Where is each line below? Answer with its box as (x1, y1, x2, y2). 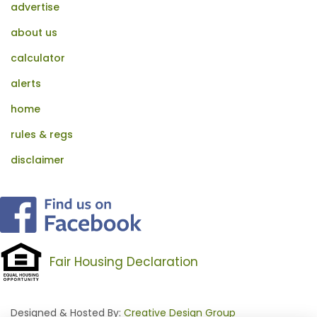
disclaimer (11, 153, 64, 167)
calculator (11, 51, 65, 65)
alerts (11, 76, 41, 91)
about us (11, 25, 57, 40)
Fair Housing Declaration (50, 253, 198, 270)
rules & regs (11, 127, 73, 142)
